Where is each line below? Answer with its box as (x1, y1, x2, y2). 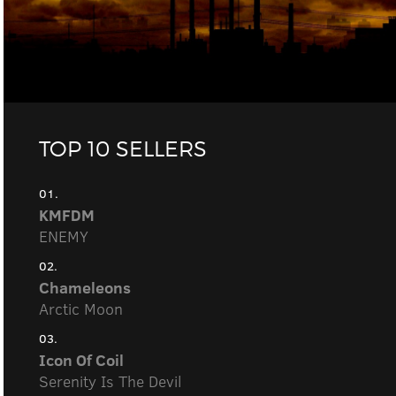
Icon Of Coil (39, 348, 125, 370)
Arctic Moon (39, 297, 124, 319)
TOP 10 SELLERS (39, 135, 208, 162)
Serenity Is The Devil (39, 369, 183, 392)
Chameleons (39, 276, 132, 298)
